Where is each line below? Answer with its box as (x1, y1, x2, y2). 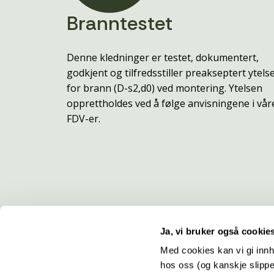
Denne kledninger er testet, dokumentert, (67, 50, 259, 64)
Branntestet (67, 10, 172, 37)
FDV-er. (67, 111, 100, 125)
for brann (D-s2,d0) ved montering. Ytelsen (67, 81, 262, 95)
